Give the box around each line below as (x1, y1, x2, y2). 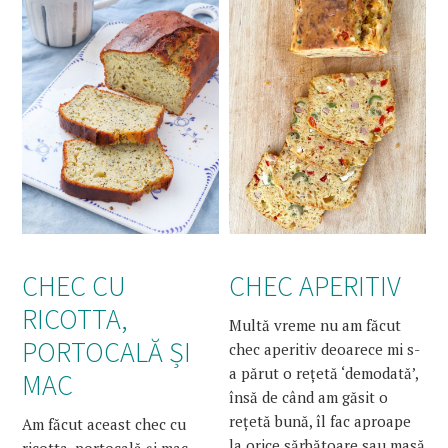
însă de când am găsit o (229, 386, 389, 407)
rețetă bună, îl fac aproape (229, 410, 412, 431)
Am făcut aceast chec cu (22, 413, 187, 434)
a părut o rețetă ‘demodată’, (229, 362, 419, 383)
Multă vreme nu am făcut (229, 314, 402, 335)
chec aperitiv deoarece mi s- (229, 338, 421, 359)
